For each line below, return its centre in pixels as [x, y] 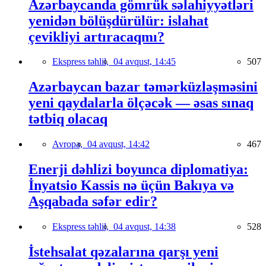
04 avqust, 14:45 [145, 62]
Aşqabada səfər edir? [93, 202]
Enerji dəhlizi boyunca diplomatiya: [138, 170]
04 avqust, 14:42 [118, 144]
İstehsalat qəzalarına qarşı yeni [123, 252]
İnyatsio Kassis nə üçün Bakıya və [131, 186]
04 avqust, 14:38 [145, 227]
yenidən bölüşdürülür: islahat [118, 20]
